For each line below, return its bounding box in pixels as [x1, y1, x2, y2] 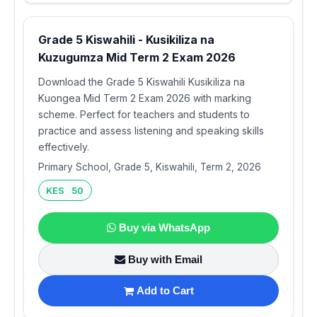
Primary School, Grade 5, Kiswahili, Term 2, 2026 [38, 161, 261, 173]
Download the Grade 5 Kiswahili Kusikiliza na [38, 76, 245, 88]
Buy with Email [128, 253, 202, 265]
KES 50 [46, 185, 84, 197]
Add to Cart [136, 284, 194, 297]
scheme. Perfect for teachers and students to [38, 108, 250, 121]
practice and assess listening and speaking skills [38, 125, 264, 137]
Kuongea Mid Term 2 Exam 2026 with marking [38, 92, 251, 105]
